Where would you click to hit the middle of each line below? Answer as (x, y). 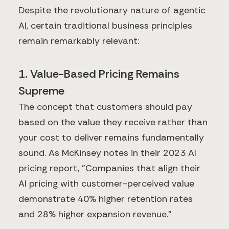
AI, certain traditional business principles (105, 26)
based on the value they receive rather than (113, 122)
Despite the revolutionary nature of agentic (112, 10)
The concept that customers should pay (105, 107)
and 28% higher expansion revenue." (95, 214)
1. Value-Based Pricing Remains (99, 74)
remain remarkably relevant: (79, 41)
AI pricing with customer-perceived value (106, 184)
